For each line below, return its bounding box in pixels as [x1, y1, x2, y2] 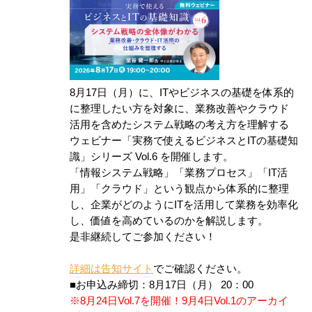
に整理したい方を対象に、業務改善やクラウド [70, 103, 289, 115]
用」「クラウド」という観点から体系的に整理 [70, 183, 289, 195]
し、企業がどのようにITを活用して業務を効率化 [70, 199, 298, 211]
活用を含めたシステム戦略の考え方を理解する [70, 119, 289, 131]
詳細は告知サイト [70, 263, 153, 275]
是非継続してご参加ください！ [70, 231, 216, 243]
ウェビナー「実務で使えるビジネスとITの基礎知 [70, 135, 298, 147]
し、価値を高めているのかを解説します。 [70, 215, 268, 227]
